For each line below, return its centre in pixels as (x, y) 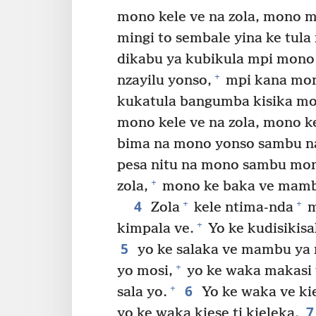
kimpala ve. (156, 229)
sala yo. (142, 292)
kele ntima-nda (242, 207)
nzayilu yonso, (164, 80)
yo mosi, (145, 271)
